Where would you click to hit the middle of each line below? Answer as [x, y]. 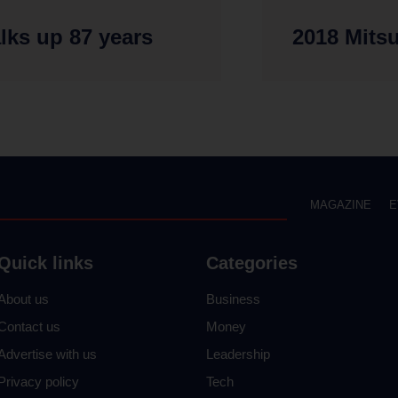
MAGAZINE [340, 204]
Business [233, 298]
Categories [251, 263]
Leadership [238, 354]
